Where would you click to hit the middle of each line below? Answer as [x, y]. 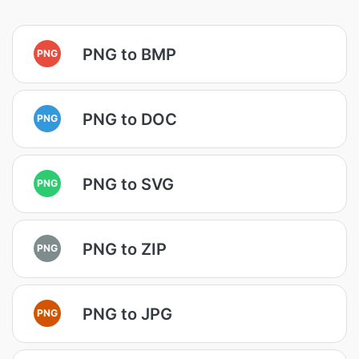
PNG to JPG [127, 314]
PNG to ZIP [125, 249]
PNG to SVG [128, 184]
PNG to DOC [130, 119]
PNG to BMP [129, 54]
